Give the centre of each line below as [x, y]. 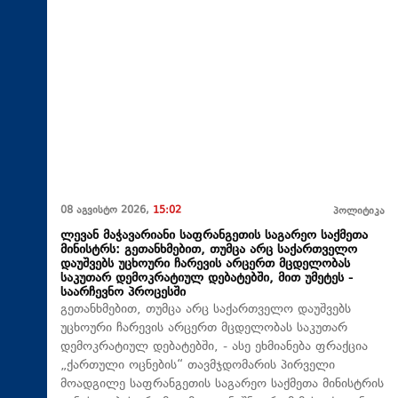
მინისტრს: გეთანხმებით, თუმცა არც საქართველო [209, 250]
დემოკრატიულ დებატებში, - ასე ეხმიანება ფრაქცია [214, 346]
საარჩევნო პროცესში [123, 292]
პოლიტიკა [359, 211]
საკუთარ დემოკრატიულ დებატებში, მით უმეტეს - [207, 278]
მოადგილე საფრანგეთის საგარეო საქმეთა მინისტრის [222, 384]
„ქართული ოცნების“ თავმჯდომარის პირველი [198, 365]
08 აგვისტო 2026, [107, 211]
